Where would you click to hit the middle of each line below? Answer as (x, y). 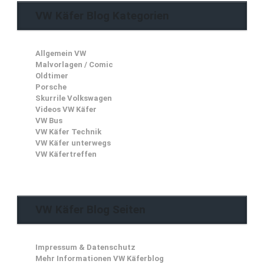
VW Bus (49, 120)
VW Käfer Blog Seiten (90, 210)
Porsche (51, 87)
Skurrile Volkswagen (74, 98)
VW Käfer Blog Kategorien (102, 15)
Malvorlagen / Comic (74, 64)
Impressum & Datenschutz (85, 247)
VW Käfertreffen (66, 154)
